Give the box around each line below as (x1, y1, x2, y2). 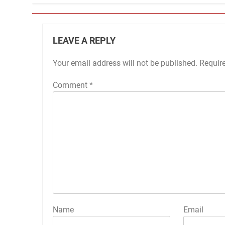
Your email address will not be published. (53, 58, 197, 68)
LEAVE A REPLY (53, 36, 116, 46)
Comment (53, 80, 89, 90)
